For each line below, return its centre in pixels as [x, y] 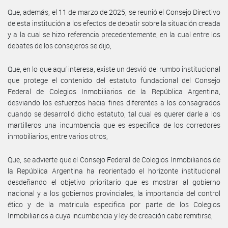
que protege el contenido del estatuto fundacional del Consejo [114, 80]
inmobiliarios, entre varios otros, [58, 136]
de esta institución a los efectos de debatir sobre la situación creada [114, 23]
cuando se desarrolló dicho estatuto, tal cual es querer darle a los [114, 113]
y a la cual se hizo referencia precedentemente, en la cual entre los [114, 34]
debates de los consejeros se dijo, [60, 45]
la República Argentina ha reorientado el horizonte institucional [114, 170]
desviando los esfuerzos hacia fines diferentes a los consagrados [114, 102]
